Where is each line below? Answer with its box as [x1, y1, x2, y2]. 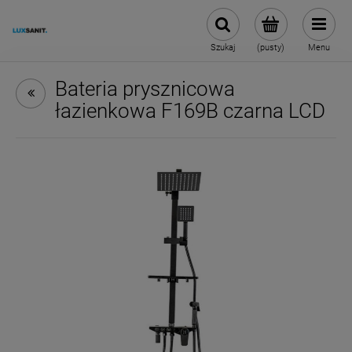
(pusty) [257, 42, 284, 53]
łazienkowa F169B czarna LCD [55, 99, 325, 123]
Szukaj [210, 42, 236, 53]
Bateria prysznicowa [55, 77, 235, 101]
